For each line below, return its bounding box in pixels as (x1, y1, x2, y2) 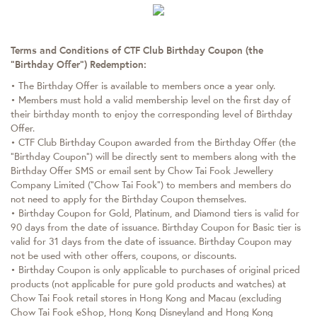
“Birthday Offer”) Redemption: (11, 58, 146, 71)
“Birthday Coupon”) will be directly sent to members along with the (11, 150, 296, 163)
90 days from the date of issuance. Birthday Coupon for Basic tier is (11, 221, 301, 234)
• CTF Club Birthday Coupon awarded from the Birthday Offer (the (11, 136, 296, 149)
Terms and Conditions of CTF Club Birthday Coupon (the (11, 44, 263, 57)
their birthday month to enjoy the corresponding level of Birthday (11, 108, 292, 120)
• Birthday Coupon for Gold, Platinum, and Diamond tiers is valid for (11, 207, 299, 219)
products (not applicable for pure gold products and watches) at (11, 277, 286, 290)
